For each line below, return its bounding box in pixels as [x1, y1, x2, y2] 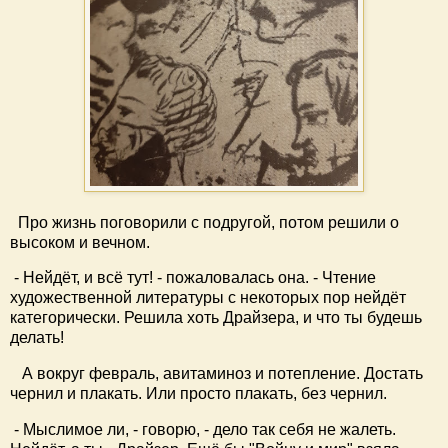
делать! [10, 329, 64, 347]
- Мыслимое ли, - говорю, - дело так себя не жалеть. [10, 421, 396, 439]
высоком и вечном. [10, 233, 150, 251]
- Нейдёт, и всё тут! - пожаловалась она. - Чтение [10, 269, 376, 287]
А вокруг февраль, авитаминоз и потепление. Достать [10, 365, 423, 383]
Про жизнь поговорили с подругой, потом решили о [10, 213, 399, 231]
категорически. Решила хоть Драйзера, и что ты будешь [10, 309, 422, 327]
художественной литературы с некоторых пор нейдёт [10, 289, 406, 307]
